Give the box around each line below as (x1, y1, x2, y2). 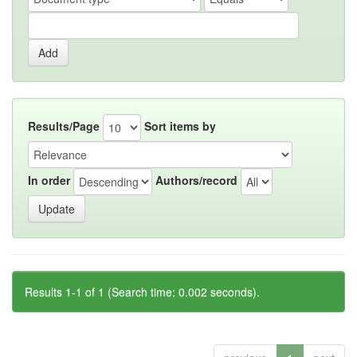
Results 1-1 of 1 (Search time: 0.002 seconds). (25, 284, 260, 300)
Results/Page (28, 117, 100, 134)
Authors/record (155, 171, 237, 188)
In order (28, 171, 70, 188)
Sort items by (144, 117, 216, 134)
